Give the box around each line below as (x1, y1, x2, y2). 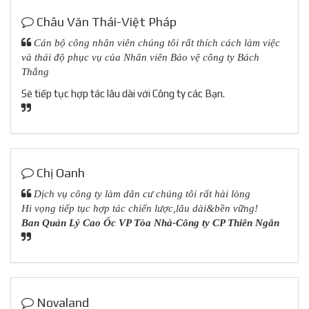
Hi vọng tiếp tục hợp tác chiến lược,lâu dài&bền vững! (21, 202, 258, 214)
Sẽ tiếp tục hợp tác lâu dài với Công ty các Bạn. (21, 88, 225, 99)
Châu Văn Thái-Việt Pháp (34, 14, 177, 29)
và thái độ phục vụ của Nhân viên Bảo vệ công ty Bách (21, 51, 259, 63)
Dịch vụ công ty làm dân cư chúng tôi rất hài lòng (31, 188, 250, 199)
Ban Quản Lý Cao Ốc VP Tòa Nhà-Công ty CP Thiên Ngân (21, 217, 279, 228)
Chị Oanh (34, 166, 85, 180)
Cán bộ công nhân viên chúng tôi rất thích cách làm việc (31, 37, 280, 48)
